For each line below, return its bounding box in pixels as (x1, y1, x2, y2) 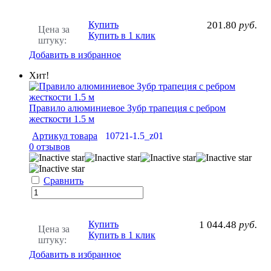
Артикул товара (32, 130, 97, 141)
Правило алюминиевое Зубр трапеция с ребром (29, 102, 226, 113)
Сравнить (44, 175, 83, 186)
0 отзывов (29, 141, 70, 152)
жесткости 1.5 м (29, 113, 94, 124)
